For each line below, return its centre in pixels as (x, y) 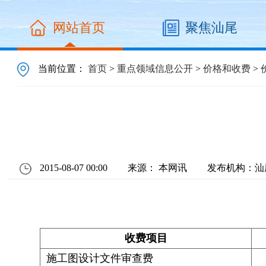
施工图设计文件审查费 (97, 258)
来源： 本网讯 (158, 168)
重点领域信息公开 (155, 69)
